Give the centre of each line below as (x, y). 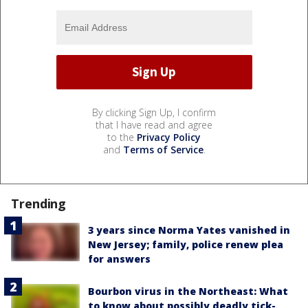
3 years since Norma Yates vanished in (189, 230)
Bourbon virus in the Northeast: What (188, 291)
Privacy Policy (169, 137)
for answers (119, 258)
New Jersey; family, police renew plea (186, 244)
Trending (39, 203)
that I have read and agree (154, 124)
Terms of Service (163, 149)
